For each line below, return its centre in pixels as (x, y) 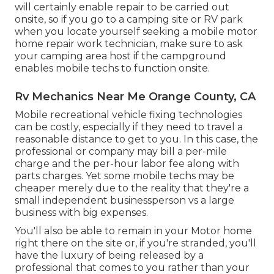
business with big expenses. (81, 212)
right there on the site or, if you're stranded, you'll (135, 243)
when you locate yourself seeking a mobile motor (136, 31)
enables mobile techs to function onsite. (112, 68)
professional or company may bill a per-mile (121, 151)
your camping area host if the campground (120, 56)
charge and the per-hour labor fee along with (127, 163)
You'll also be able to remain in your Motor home (133, 231)
